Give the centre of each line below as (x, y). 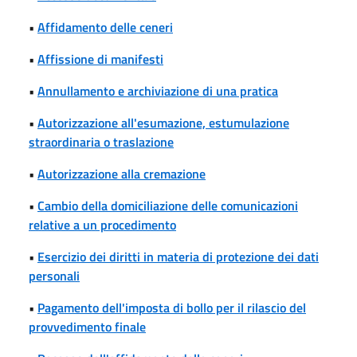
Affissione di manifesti (100, 59)
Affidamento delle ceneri (105, 27)
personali (54, 275)
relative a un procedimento (102, 224)
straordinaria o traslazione (101, 141)
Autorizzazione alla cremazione (122, 173)
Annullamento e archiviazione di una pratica (158, 90)
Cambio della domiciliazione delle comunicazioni (168, 205)
